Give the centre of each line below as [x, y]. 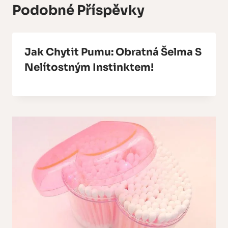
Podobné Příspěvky [78, 11]
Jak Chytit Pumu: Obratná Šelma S [113, 52]
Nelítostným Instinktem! [89, 68]
